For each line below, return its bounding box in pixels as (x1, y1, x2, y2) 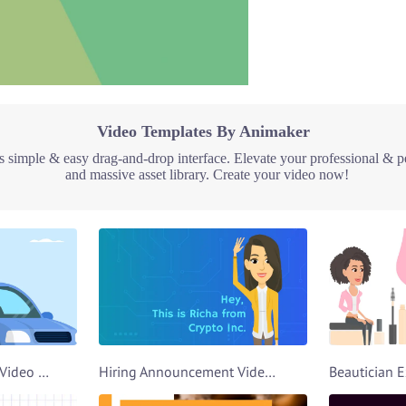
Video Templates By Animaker (96, 121, 310, 140)
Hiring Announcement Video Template (265, 362, 276, 381)
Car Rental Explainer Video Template (37, 362, 49, 381)
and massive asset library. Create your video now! (64, 166, 349, 182)
